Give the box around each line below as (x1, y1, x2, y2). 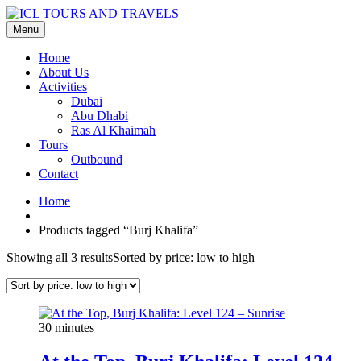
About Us (39, 65, 89, 79)
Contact (39, 167, 78, 180)
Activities (39, 80, 87, 93)
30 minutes (39, 321, 94, 334)
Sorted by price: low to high (113, 251, 255, 264)
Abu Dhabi (71, 109, 128, 122)
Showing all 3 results (6, 251, 113, 264)
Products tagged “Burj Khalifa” (39, 223, 198, 237)
